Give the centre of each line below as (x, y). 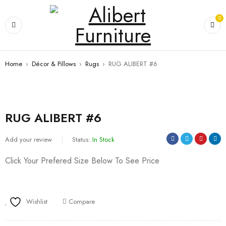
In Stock (103, 139)
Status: (81, 139)
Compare (82, 202)
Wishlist (37, 202)
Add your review (29, 139)
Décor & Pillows (54, 64)
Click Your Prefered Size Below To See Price (82, 161)
